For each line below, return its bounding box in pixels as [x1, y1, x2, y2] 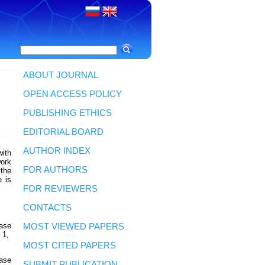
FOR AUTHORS [23, 165, 88, 174]
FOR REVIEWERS [23, 184, 98, 193]
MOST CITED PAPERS [23, 241, 116, 250]
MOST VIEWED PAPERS [23, 222, 124, 231]
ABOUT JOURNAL [23, 70, 98, 80]
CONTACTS [23, 203, 72, 212]
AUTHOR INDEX [23, 146, 91, 156]
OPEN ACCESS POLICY [23, 89, 122, 99]
